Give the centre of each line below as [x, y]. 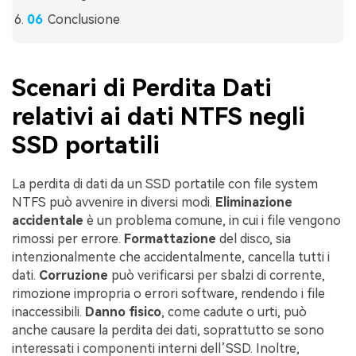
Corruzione [74, 275]
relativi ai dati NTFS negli [159, 116]
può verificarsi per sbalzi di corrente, [217, 275]
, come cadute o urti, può [234, 311]
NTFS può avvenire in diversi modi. [114, 202]
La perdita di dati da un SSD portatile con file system [165, 184]
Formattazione [170, 238]
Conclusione [83, 20]
